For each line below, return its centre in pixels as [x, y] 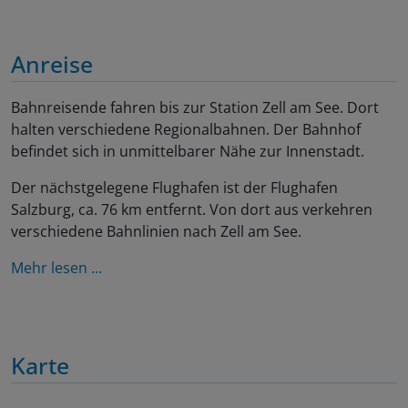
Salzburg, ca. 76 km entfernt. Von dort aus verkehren [192, 209]
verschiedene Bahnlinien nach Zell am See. [156, 231]
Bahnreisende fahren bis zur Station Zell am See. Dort [195, 107]
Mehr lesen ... [56, 267]
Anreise [52, 63]
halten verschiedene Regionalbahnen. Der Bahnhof [186, 129]
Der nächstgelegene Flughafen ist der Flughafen [174, 187]
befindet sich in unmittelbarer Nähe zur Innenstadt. [188, 151]
